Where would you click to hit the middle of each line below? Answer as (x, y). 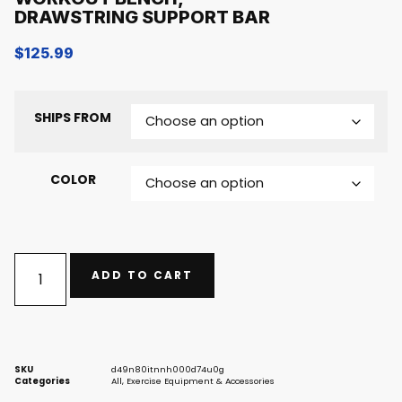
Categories (42, 380)
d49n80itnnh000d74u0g (168, 369)
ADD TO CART (143, 275)
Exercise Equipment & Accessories (201, 380)
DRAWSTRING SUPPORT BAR (142, 17)
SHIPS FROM (73, 117)
